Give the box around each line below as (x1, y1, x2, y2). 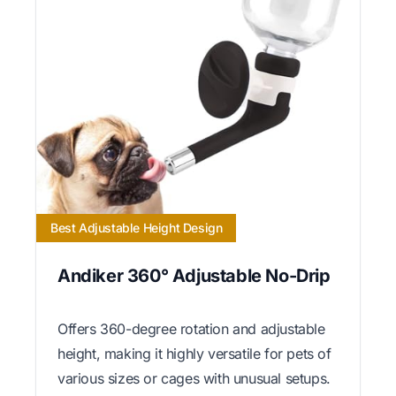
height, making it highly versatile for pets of (57, 345, 331, 363)
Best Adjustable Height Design (50, 220, 223, 236)
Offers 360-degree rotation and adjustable (57, 320, 325, 339)
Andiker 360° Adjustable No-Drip (57, 265, 331, 287)
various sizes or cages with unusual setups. (57, 369, 331, 388)
